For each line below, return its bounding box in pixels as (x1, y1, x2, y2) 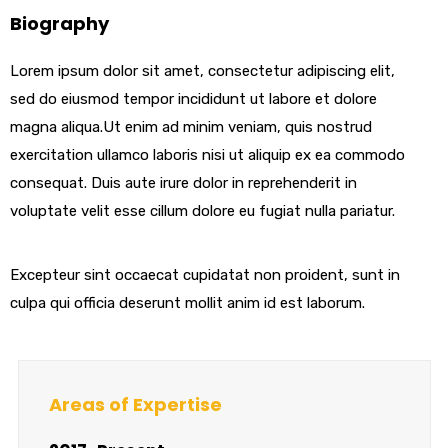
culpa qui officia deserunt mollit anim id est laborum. (10, 294, 365, 313)
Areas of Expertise (48, 391, 222, 417)
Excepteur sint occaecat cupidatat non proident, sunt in (10, 266, 400, 285)
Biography (10, 11, 109, 37)
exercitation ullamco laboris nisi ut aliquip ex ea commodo (10, 146, 405, 165)
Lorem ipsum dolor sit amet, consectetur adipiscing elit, (10, 62, 395, 81)
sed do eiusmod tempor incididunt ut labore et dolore (10, 90, 377, 109)
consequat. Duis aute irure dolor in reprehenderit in (10, 174, 357, 193)
